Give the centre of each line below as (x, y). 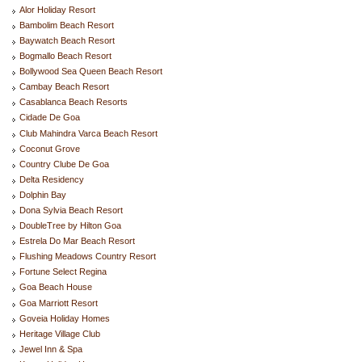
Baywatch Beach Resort (67, 40)
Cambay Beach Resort (64, 87)
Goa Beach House (56, 287)
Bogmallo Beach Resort (65, 56)
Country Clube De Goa (64, 164)
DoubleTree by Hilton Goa (70, 226)
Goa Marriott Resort (59, 303)
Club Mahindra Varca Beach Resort (88, 133)
